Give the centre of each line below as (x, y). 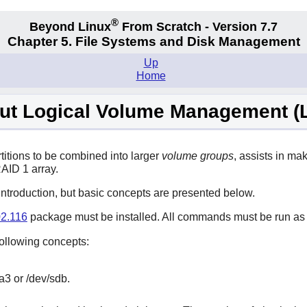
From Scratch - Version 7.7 (198, 26)
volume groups (197, 156)
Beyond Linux (70, 26)
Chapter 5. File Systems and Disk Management (153, 42)
